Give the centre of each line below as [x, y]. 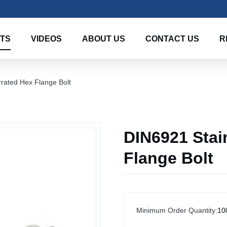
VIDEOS [46, 39]
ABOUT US [104, 39]
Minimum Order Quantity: [177, 210]
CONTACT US [172, 39]
